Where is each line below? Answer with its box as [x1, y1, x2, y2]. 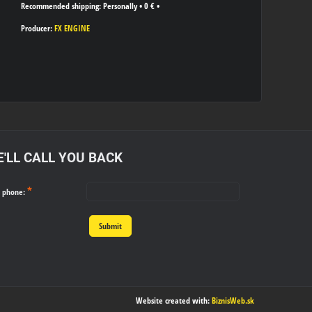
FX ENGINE [54, 22, 90, 33]
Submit [99, 221, 123, 231]
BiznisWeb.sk [212, 295, 254, 306]
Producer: [21, 22, 54, 33]
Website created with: [136, 295, 212, 306]
